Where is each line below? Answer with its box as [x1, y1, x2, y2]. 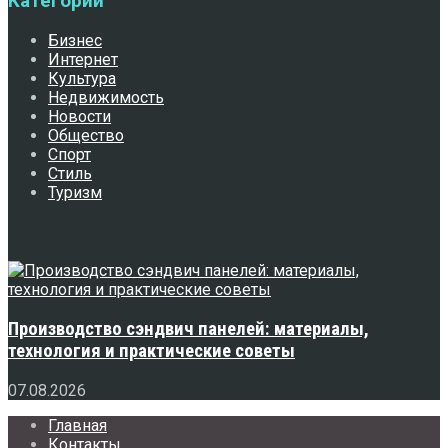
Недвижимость [48, 87, 164, 107]
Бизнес [48, 30, 102, 50]
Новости [48, 106, 111, 126]
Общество [48, 125, 124, 145]
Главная [48, 415, 107, 435]
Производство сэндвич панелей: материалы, [8, 317, 369, 340]
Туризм [48, 182, 102, 202]
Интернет [48, 49, 118, 69]
